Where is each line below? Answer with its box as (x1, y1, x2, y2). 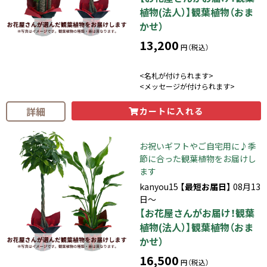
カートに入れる (139, 104, 204, 117)
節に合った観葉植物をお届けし (139, 152, 256, 164)
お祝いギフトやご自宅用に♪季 (139, 139, 256, 152)
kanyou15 (139, 180, 180, 193)
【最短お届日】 (180, 180, 231, 193)
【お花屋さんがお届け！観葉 (139, 205, 254, 220)
